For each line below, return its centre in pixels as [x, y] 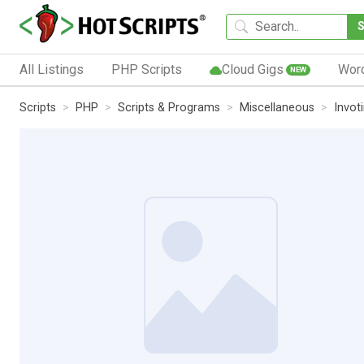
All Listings [52, 69]
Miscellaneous [277, 107]
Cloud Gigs [252, 69]
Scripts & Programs [169, 107]
